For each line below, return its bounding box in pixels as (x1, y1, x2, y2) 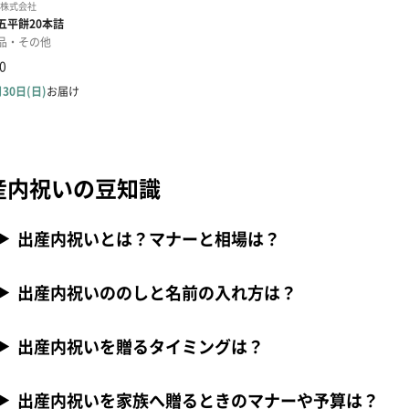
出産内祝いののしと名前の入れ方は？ (17, 280, 298, 304)
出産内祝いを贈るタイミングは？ (17, 334, 265, 358)
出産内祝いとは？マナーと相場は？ (17, 226, 281, 250)
